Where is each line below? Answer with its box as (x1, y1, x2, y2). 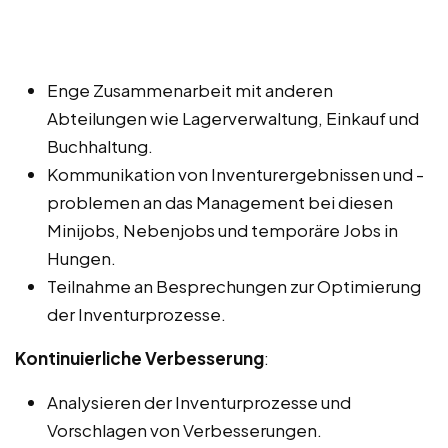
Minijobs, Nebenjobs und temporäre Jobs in (47, 218, 398, 241)
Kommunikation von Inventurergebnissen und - (47, 162, 424, 185)
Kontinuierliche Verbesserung (15, 346, 264, 369)
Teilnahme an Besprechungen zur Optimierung (47, 274, 421, 297)
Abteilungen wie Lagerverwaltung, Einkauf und (47, 106, 419, 129)
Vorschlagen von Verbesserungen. (47, 418, 322, 441)
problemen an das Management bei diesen (47, 190, 393, 213)
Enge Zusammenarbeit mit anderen (47, 78, 333, 101)
